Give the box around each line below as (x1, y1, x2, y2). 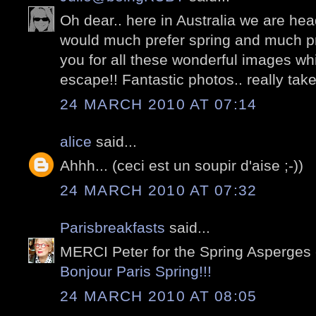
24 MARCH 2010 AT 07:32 (60, 181, 257, 198)
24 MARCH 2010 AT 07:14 (60, 95, 257, 112)
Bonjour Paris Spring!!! (60, 263, 212, 280)
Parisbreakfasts (60, 219, 165, 236)
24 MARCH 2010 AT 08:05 (60, 287, 257, 304)
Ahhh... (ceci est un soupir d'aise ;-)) (60, 157, 303, 174)
